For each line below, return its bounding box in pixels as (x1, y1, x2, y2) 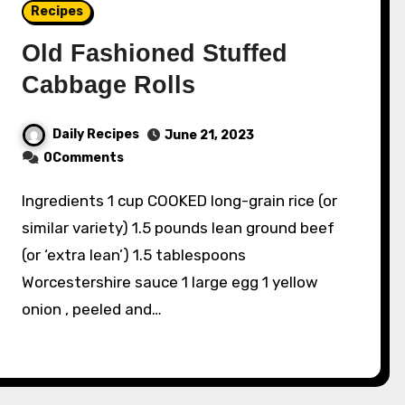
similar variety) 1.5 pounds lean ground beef (22, 218, 335, 237)
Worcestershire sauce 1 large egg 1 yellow (22, 272, 319, 291)
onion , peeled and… (22, 299, 163, 318)
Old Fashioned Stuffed (22, 40, 288, 67)
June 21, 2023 (165, 127, 255, 143)
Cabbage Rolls (22, 71, 196, 99)
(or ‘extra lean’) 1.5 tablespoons (22, 245, 247, 264)
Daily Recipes (52, 127, 140, 142)
